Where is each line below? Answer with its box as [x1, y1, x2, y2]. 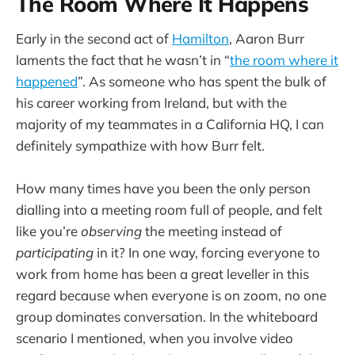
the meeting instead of [142, 223, 282, 240]
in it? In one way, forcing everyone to [94, 244, 320, 261]
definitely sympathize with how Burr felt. [16, 136, 265, 154]
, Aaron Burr [229, 29, 304, 47]
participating [16, 244, 94, 261]
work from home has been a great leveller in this [16, 265, 309, 283]
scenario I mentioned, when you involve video [16, 330, 293, 347]
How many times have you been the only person [16, 180, 311, 197]
